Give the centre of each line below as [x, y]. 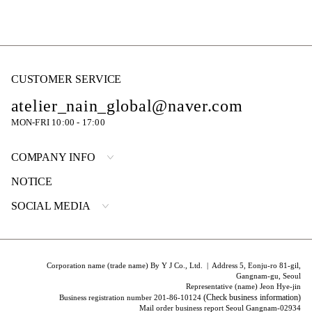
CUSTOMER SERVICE [66, 79]
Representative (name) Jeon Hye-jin [244, 286]
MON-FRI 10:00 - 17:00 [58, 122]
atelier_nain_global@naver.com [127, 106]
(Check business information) [252, 297]
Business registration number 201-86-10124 [132, 297]
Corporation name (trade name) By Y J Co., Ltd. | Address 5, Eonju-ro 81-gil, [174, 265]
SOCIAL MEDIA [50, 205]
